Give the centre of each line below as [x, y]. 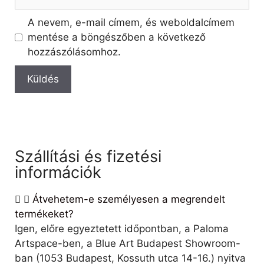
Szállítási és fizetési [88, 157]
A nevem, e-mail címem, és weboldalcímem [131, 23]
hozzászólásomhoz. [74, 52]
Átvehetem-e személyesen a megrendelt [129, 199]
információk [58, 173]
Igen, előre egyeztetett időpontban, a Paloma [122, 229]
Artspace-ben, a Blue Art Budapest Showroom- [128, 244]
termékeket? [44, 214]
